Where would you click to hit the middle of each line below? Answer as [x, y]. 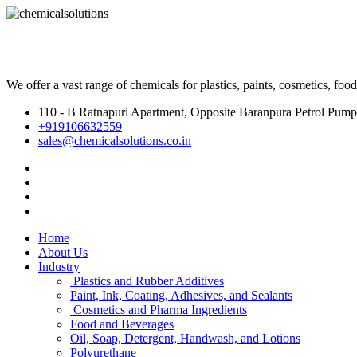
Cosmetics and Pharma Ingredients [159, 310]
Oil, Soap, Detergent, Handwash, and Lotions [185, 338]
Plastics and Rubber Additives [147, 281]
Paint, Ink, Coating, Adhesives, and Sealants [181, 295]
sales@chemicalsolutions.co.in [115, 141]
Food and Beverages [122, 324]
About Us [63, 252]
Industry [59, 267]
